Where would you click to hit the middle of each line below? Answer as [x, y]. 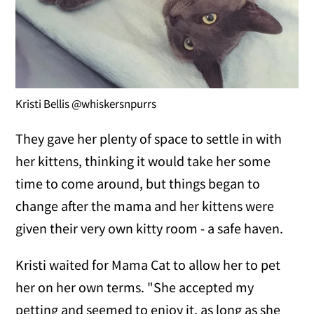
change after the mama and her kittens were [145, 205]
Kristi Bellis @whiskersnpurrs [86, 103]
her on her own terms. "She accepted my [135, 287]
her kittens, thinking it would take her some [143, 161]
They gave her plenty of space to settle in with [149, 138]
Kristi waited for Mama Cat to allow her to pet [148, 264]
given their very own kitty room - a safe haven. [150, 228]
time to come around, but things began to [138, 183]
